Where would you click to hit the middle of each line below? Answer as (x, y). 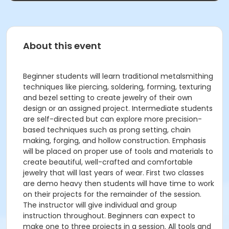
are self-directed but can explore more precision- (112, 119)
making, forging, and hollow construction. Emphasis (114, 141)
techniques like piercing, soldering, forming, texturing (117, 87)
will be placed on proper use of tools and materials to (118, 151)
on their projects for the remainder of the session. (112, 194)
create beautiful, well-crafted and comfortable (108, 162)
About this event (62, 46)
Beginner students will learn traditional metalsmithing (118, 76)
